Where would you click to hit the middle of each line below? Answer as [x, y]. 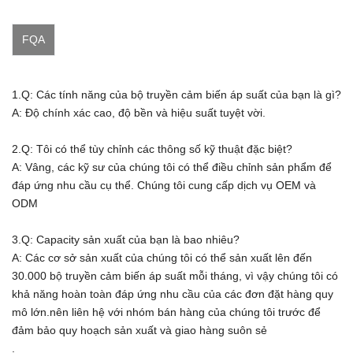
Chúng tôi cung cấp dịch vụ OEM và [227, 186]
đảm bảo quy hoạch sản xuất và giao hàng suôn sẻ [139, 331]
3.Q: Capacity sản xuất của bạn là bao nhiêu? [126, 240]
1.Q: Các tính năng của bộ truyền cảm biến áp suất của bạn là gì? [176, 95]
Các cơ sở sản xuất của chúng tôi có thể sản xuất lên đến [169, 258]
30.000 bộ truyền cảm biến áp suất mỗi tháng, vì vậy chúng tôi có [175, 276]
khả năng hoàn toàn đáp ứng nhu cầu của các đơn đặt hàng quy [173, 294]
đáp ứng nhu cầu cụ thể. [73, 186]
